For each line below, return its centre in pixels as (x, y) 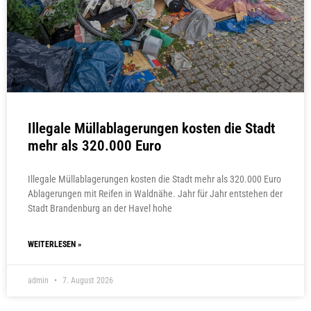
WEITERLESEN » (54, 245)
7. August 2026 (87, 281)
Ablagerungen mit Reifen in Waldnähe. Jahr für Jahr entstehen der (155, 194)
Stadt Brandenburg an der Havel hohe (100, 209)
